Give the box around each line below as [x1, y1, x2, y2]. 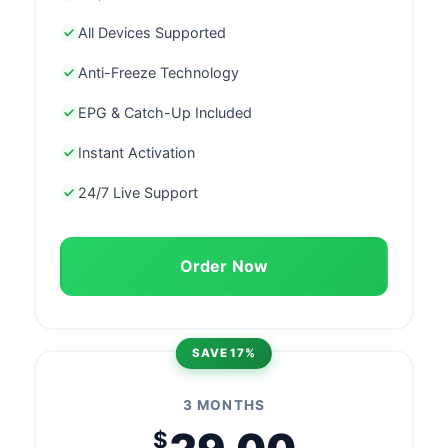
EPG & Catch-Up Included [78, 103, 252, 121]
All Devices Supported [78, 23, 226, 41]
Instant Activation [78, 143, 195, 161]
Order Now [179, 255, 269, 276]
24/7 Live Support [78, 183, 198, 201]
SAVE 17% [191, 345, 257, 360]
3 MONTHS [183, 396, 265, 413]
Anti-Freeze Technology [78, 63, 239, 81]
